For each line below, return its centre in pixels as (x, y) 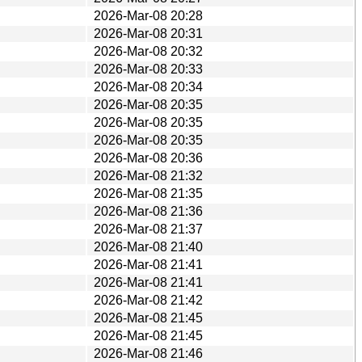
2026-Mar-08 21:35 (148, 193)
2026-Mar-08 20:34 (148, 86)
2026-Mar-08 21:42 (148, 300)
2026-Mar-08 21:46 (148, 353)
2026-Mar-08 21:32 (148, 175)
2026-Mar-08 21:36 (148, 211)
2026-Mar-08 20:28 (148, 15)
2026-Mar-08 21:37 (148, 229)
